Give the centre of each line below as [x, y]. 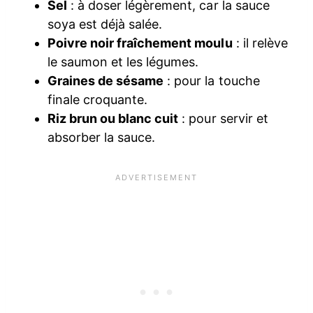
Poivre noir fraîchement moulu [140, 43]
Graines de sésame [106, 81]
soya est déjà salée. [105, 24]
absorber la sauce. [102, 138]
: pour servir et [223, 119]
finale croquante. [98, 100]
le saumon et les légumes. [123, 62]
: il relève [260, 43]
